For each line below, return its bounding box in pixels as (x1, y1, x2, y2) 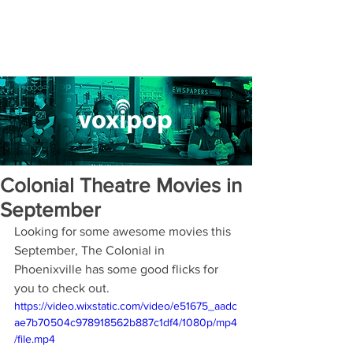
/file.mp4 (14, 333, 55, 345)
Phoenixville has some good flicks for (14, 262, 221, 276)
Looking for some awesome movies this (14, 225, 234, 238)
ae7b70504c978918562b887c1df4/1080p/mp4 (14, 316, 237, 329)
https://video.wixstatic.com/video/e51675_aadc (14, 299, 237, 312)
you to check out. (14, 281, 110, 295)
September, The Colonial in (14, 243, 168, 257)
